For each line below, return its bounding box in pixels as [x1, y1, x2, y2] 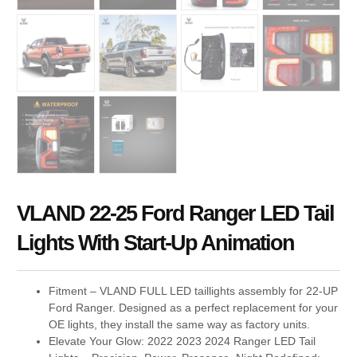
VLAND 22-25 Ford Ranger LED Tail [17, 201, 335, 226]
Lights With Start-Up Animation [17, 230, 295, 255]
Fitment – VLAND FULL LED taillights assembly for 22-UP [49, 284, 339, 297]
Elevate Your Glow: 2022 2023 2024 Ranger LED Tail [49, 334, 316, 347]
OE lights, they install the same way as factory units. [49, 317, 311, 331]
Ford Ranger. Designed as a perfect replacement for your [49, 300, 339, 314]
